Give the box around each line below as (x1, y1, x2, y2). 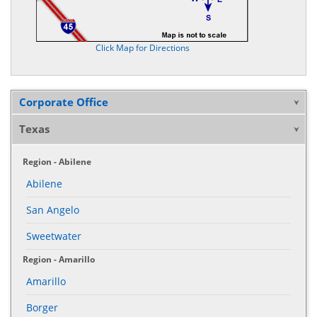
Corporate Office (19, 94, 108, 109)
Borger (26, 300, 58, 314)
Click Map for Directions (95, 41, 190, 53)
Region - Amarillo (23, 253, 95, 265)
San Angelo (26, 202, 79, 217)
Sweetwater (26, 229, 81, 243)
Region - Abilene (23, 155, 91, 168)
